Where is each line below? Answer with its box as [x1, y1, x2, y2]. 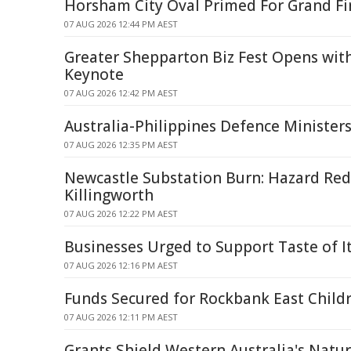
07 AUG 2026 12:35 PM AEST [64, 139, 178, 150]
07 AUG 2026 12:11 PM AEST [64, 311, 178, 323]
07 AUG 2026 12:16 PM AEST [64, 259, 178, 271]
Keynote [64, 64, 124, 85]
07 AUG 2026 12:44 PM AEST [64, 18, 178, 30]
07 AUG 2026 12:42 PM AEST [64, 87, 178, 99]
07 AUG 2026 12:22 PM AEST [64, 208, 178, 219]
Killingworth [64, 185, 154, 205]
